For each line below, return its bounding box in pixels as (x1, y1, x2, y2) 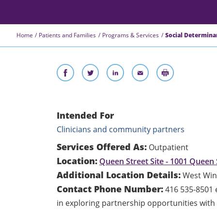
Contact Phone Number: (57, 183, 164, 195)
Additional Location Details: (57, 169, 181, 181)
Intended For (57, 109, 114, 121)
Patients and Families (39, 31, 96, 39)
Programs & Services (102, 31, 159, 39)
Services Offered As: (57, 140, 147, 153)
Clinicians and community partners (57, 124, 185, 135)
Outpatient (149, 141, 189, 153)
